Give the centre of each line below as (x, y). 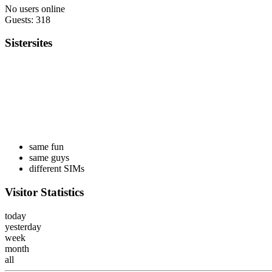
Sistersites (29, 43)
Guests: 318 (28, 19)
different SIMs (57, 169)
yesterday (23, 226)
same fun (46, 147)
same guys (49, 158)
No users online (35, 8)
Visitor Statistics (44, 192)
